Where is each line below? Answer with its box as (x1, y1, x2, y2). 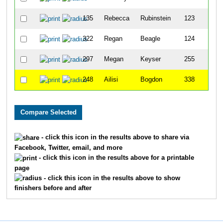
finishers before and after (14, 185, 92, 192)
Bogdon (140, 76, 162, 83)
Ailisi (104, 76, 118, 83)
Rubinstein (140, 14, 171, 22)
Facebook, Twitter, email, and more (14, 144, 122, 151)
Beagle (140, 35, 160, 42)
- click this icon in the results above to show (41, 174, 180, 182)
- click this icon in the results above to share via (39, 134, 189, 141)
